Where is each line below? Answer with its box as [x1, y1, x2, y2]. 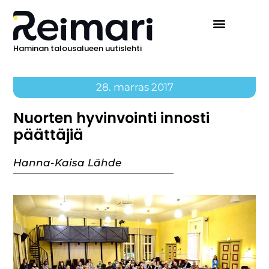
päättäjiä [13, 125, 84, 145]
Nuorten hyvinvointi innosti [13, 108, 210, 128]
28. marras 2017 [95, 81, 174, 94]
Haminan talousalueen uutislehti [13, 43, 142, 55]
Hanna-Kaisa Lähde [13, 157, 122, 169]
